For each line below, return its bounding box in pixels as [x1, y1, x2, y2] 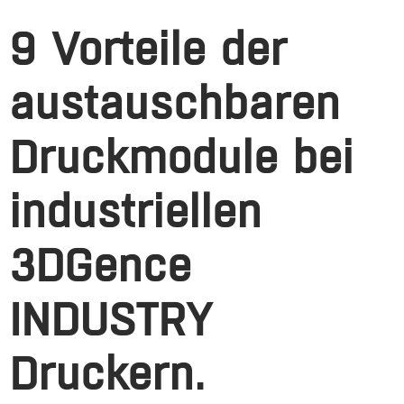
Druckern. [9, 347, 205, 400]
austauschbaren [9, 77, 340, 130]
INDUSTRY [9, 293, 213, 346]
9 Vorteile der [9, 23, 287, 76]
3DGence [9, 239, 191, 292]
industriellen [9, 185, 262, 238]
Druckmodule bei [9, 131, 353, 184]
